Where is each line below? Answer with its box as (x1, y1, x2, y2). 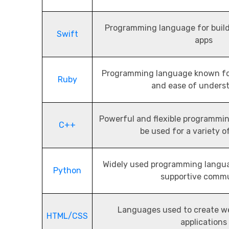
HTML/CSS (47, 211, 88, 221)
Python (53, 166, 81, 176)
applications (180, 217, 227, 227)
